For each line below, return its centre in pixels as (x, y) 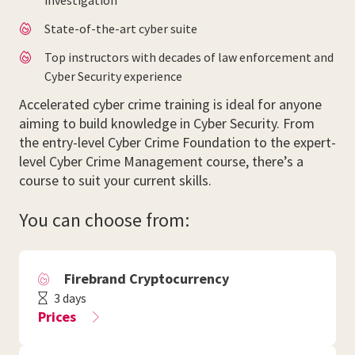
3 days (70, 298)
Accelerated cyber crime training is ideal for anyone (170, 104)
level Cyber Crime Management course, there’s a (161, 161)
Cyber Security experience (113, 76)
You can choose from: (104, 220)
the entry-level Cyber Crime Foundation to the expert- (177, 142)
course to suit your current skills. (115, 180)
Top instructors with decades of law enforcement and (189, 57)
